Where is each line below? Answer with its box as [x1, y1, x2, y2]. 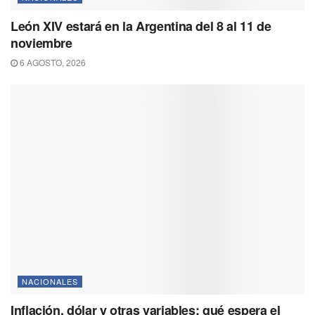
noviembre [11, 34, 72, 53]
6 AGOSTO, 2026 [18, 56, 86, 69]
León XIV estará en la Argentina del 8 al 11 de [11, 17, 271, 36]
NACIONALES [22, 276, 78, 288]
